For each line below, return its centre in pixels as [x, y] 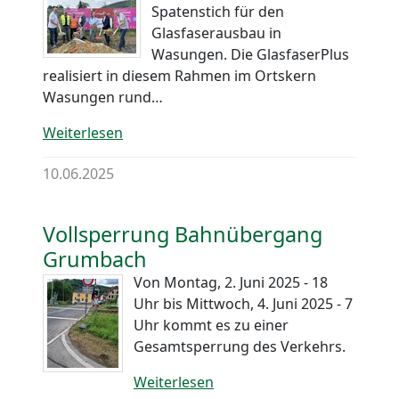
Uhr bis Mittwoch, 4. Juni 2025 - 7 [243, 303]
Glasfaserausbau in [216, 33]
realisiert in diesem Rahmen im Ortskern [179, 75]
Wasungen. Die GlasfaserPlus [250, 54]
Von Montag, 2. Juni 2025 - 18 [231, 282]
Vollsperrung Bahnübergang [183, 234]
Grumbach [95, 259]
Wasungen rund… [103, 97]
